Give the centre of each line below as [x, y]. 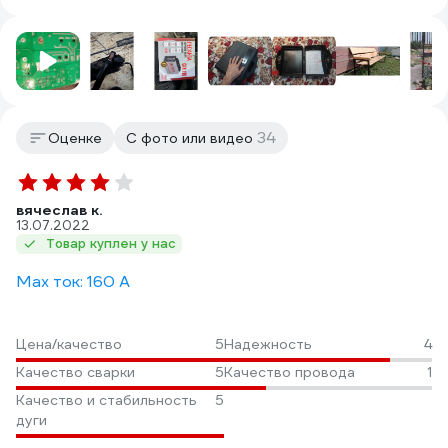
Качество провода [289, 372]
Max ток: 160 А [73, 281]
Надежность [268, 344]
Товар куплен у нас [111, 243]
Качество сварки [75, 372]
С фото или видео [191, 138]
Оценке [75, 138]
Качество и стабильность [106, 400]
